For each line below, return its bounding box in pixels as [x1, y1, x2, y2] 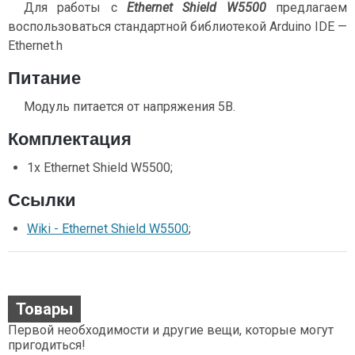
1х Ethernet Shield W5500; [27, 159, 173, 175]
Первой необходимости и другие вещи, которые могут [8, 322, 334, 338]
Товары [16, 299, 73, 319]
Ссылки [8, 189, 76, 210]
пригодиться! [8, 337, 86, 353]
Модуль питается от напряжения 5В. [24, 98, 235, 114]
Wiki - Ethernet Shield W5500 [27, 220, 189, 236]
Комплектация [8, 128, 132, 149]
